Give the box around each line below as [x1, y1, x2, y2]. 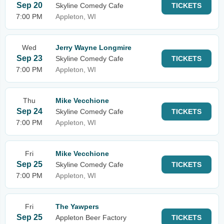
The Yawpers [55, 202, 99, 210]
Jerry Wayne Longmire [55, 43, 131, 51]
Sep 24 [16, 107, 42, 115]
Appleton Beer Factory [55, 213, 126, 221]
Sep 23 [16, 54, 42, 62]
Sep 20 [16, 1, 42, 9]
